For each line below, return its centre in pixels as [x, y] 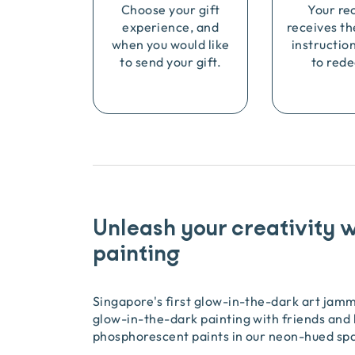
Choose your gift [170, 10]
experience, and [171, 27]
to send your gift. [170, 62]
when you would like [170, 44]
